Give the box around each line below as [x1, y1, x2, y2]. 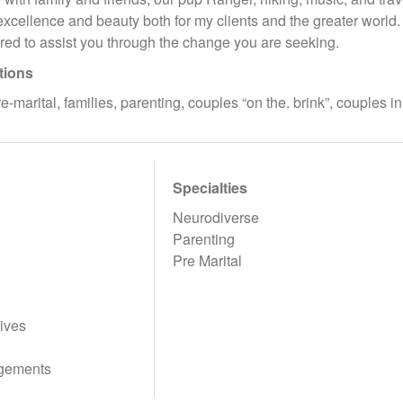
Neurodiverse [173, 207, 260, 228]
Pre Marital [173, 250, 243, 271]
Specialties [173, 177, 248, 198]
